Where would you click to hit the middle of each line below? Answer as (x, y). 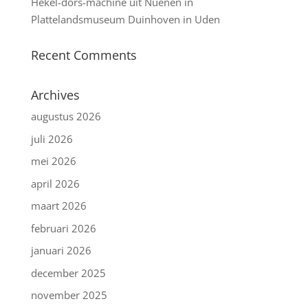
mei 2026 (53, 161)
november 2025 (69, 295)
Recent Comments (84, 55)
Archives (55, 95)
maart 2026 (58, 206)
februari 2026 (63, 228)
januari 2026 (61, 251)
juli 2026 (52, 139)
